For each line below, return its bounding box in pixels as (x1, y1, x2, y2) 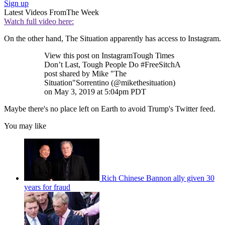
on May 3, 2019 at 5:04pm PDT (44, 87, 146, 96)
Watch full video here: (4, 17, 74, 26)
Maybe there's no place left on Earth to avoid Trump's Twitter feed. (4, 104, 215, 114)
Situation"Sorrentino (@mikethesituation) (44, 78, 175, 87)
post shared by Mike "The (44, 69, 127, 78)
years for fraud (24, 183, 70, 192)
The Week (66, 8, 99, 17)
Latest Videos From (4, 8, 66, 17)
